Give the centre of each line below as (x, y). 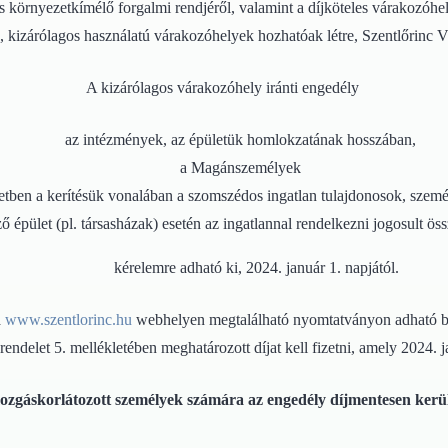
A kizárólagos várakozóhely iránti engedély (224, 87)
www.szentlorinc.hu (68, 319)
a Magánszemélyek (240, 167)
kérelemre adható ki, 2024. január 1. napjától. (224, 267)
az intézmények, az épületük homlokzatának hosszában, (240, 139)
